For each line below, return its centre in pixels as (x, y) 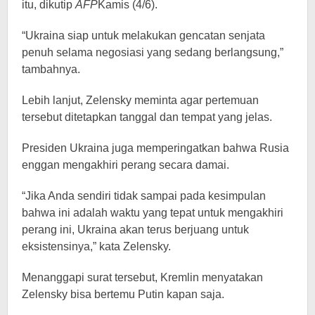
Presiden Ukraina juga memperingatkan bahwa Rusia (155, 148)
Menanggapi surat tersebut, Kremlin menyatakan (142, 277)
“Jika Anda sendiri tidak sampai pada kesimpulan (144, 196)
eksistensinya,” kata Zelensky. (96, 246)
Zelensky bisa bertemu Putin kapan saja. (123, 294)
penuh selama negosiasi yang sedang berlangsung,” (153, 52)
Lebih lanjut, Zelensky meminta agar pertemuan (140, 100)
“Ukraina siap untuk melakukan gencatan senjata (143, 36)
